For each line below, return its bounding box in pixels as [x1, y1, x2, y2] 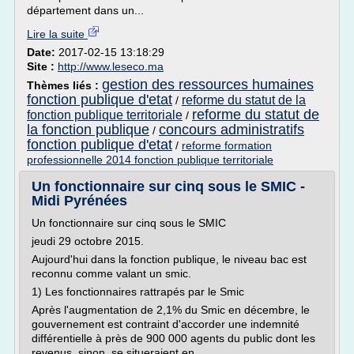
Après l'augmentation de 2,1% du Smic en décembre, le [32, 303, 310, 316]
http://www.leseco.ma [58, 60, 164, 73]
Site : [27, 60, 58, 73]
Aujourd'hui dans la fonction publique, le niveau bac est [32, 253, 307, 265]
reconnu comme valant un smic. [32, 267, 191, 280]
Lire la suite [27, 28, 88, 40]
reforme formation [182, 139, 272, 152]
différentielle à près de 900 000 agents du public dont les [32, 332, 315, 345]
